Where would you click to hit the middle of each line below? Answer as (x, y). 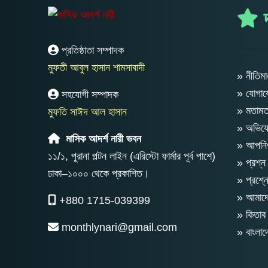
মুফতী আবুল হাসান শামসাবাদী (96, 67)
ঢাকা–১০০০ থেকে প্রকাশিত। (99, 173)
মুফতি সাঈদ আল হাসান (87, 112)
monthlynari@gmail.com (119, 227)
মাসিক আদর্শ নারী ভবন (102, 138)
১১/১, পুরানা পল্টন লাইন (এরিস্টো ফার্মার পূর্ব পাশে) (132, 156)
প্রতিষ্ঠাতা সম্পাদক (93, 50)
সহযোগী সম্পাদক (90, 94)
